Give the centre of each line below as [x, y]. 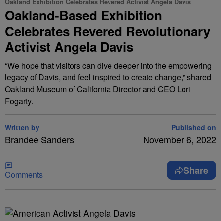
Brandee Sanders [39, 139]
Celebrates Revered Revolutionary [108, 31]
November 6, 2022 [180, 139]
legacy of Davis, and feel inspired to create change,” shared [108, 77]
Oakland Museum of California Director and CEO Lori [98, 89]
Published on [194, 127]
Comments [24, 174]
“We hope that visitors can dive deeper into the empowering [108, 65]
